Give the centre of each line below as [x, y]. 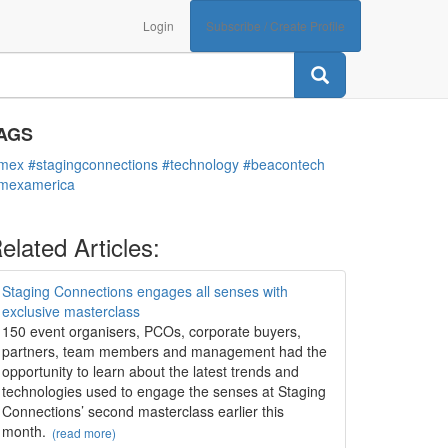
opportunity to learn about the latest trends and [150, 371]
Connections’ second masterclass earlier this [143, 411]
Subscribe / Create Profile [275, 25]
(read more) [84, 433]
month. [24, 431]
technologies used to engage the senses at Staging [164, 391]
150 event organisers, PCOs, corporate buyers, [151, 331]
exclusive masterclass [71, 311]
